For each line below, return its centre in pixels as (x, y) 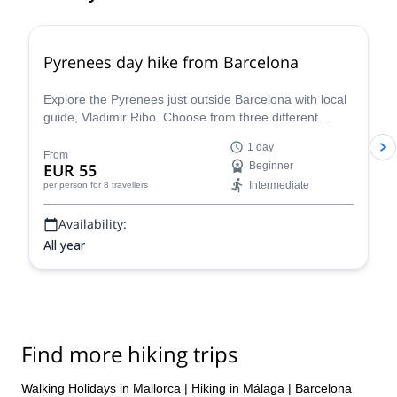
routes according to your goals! (130, 135)
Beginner (271, 166)
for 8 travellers (119, 185)
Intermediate (279, 185)
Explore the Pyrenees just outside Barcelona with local (195, 99)
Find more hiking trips (129, 354)
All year (64, 245)
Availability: (93, 224)
